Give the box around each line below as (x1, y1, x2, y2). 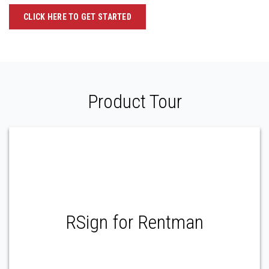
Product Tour (87, 90, 182, 113)
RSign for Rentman (65, 211, 204, 234)
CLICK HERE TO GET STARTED (23, 12, 131, 22)
